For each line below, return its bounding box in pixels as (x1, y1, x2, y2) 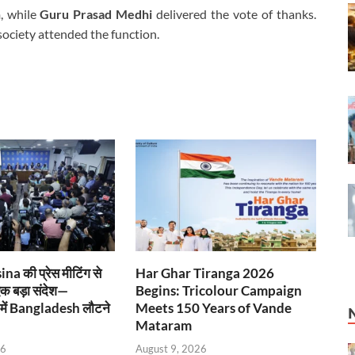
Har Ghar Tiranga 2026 (136, 265, 275, 282)
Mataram (136, 317, 193, 334)
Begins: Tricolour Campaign (136, 282, 303, 300)
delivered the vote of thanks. (152, 6, 317, 22)
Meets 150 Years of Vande (136, 300, 292, 317)
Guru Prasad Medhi (40, 6, 153, 22)
